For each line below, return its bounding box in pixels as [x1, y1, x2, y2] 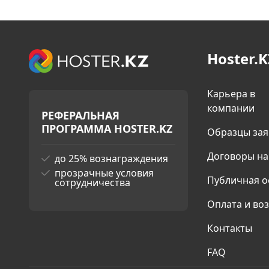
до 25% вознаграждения [55, 152, 168, 165]
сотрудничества [55, 176, 130, 189]
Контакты [207, 222, 253, 235]
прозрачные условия [55, 166, 154, 180]
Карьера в [207, 87, 256, 100]
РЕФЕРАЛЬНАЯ [41, 108, 119, 122]
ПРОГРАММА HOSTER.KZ [41, 121, 172, 136]
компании [207, 101, 255, 115]
